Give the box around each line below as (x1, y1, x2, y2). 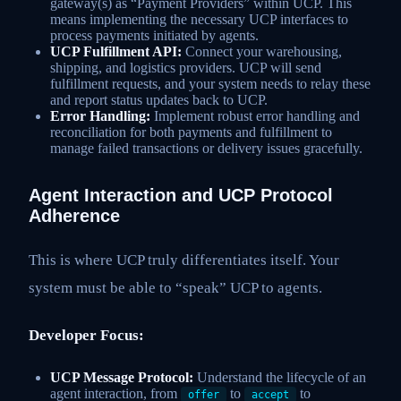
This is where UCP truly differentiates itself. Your (29, 252, 339, 269)
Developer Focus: (29, 327, 144, 345)
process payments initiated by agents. (50, 27, 259, 43)
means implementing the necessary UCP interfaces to (50, 11, 348, 27)
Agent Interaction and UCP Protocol (29, 184, 333, 205)
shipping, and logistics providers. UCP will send (50, 59, 321, 75)
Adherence (29, 205, 120, 226)
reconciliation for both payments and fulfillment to (50, 124, 332, 140)
